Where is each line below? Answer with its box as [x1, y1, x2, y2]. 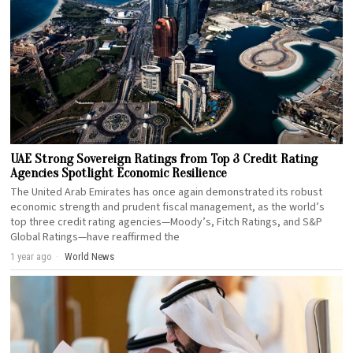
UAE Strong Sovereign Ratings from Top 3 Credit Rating [10, 150, 318, 166]
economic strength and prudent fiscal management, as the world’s [10, 199, 325, 215]
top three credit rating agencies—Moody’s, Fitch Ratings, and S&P [10, 214, 323, 230]
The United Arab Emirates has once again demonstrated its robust [10, 184, 323, 200]
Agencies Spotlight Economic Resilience [10, 165, 228, 180]
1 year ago [10, 250, 53, 262]
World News [65, 250, 115, 262]
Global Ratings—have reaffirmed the [10, 229, 180, 245]
